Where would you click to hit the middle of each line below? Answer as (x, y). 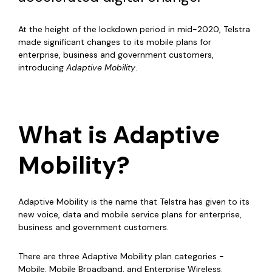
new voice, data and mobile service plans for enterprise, (130, 215)
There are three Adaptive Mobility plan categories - (121, 257)
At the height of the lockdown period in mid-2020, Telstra (134, 29)
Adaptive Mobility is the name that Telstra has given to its (134, 202)
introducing (42, 68)
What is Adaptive (119, 135)
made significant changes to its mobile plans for (115, 42)
